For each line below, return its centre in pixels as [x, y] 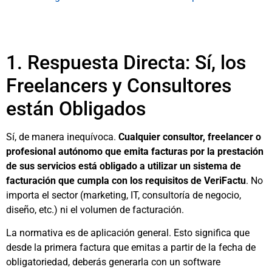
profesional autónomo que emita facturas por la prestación [135, 151]
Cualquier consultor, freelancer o [190, 137]
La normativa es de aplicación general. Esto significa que [128, 233]
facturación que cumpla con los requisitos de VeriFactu [126, 180]
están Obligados [76, 108]
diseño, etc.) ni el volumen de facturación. [95, 209]
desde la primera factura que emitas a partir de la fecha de [131, 248]
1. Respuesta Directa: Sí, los [126, 62]
